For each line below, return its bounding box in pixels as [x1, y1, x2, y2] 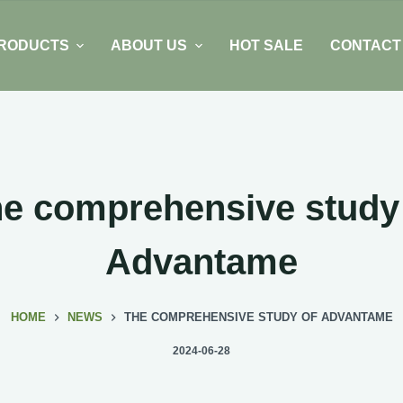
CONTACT [329, 38, 401, 53]
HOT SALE [228, 38, 303, 53]
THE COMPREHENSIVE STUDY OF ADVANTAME [123, 310, 393, 325]
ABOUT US [111, 38, 188, 53]
